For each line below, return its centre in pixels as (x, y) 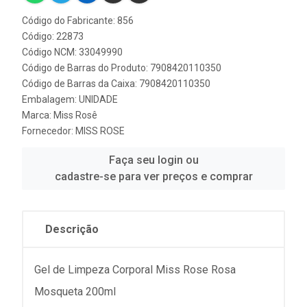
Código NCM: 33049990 (72, 52)
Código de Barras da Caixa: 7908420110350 (116, 84)
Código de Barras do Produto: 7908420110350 (122, 68)
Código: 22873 (53, 36)
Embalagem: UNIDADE (70, 99)
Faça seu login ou (153, 160)
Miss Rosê (75, 115)
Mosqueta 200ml (75, 292)
